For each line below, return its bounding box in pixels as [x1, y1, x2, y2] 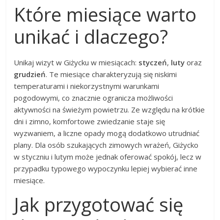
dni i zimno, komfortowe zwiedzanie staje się [14, 116, 165, 127]
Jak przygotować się [14, 192, 184, 218]
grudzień [14, 69, 46, 80]
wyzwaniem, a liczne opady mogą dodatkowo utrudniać [14, 128, 200, 138]
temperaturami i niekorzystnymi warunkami [14, 81, 160, 91]
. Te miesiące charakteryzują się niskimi [46, 69, 177, 80]
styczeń [138, 57, 167, 68]
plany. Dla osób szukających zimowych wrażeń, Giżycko [14, 140, 199, 150]
